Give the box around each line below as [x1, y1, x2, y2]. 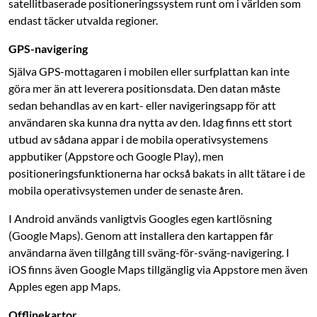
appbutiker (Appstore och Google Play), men [8, 149, 224, 163]
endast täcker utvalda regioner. [8, 13, 158, 28]
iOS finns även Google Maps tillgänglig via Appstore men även [8, 263, 308, 277]
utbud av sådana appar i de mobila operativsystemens [8, 132, 268, 146]
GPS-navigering [8, 42, 88, 56]
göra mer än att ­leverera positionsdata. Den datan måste [8, 81, 280, 96]
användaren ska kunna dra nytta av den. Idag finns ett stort [8, 115, 292, 129]
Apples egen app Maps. [8, 279, 120, 294]
